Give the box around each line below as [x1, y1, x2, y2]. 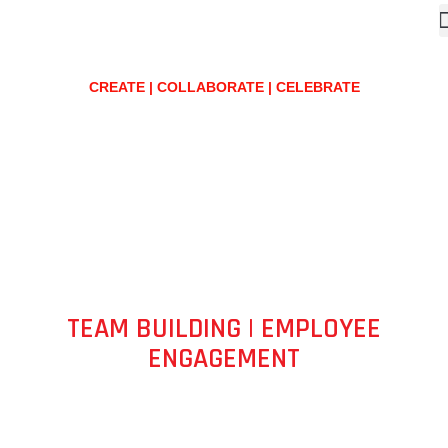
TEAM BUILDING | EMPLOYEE [67, 311, 381, 348]
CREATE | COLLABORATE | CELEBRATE [88, 79, 360, 96]
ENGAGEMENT [148, 341, 300, 378]
